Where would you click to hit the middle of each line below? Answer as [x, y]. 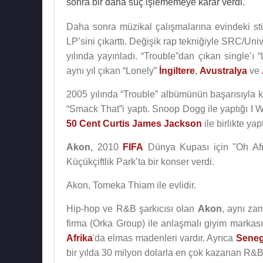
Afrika [80, 238]
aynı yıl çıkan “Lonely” [113, 71]
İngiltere [177, 71]
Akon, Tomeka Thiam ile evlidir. [131, 185]
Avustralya [223, 71]
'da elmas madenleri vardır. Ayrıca [164, 238]
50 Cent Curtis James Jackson [134, 124]
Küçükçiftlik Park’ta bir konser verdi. [140, 162]
